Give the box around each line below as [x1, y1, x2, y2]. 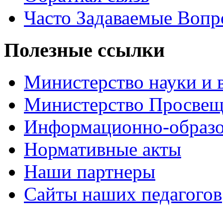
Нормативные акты [24, 138, 181, 160]
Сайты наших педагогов [24, 183, 222, 205]
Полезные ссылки [4, 38, 165, 61]
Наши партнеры [24, 161, 155, 183]
